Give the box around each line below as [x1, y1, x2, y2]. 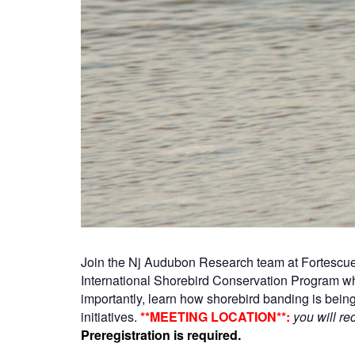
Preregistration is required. [81, 325, 244, 344]
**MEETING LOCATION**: [140, 307, 293, 326]
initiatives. [81, 307, 140, 326]
